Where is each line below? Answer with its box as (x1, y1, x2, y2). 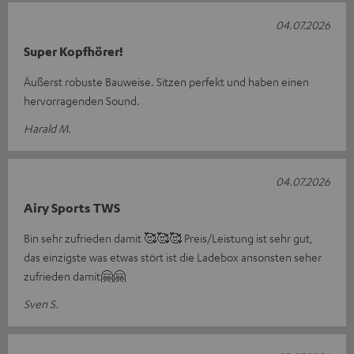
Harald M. (24, 120, 71, 135)
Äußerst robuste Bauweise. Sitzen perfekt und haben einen (24, 73, 309, 88)
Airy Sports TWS (24, 199, 120, 216)
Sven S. (24, 296, 58, 311)
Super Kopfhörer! (24, 43, 123, 59)
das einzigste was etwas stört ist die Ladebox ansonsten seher (24, 249, 322, 264)
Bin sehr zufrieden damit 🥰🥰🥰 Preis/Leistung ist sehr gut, (24, 230, 313, 245)
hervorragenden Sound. (24, 92, 140, 107)
